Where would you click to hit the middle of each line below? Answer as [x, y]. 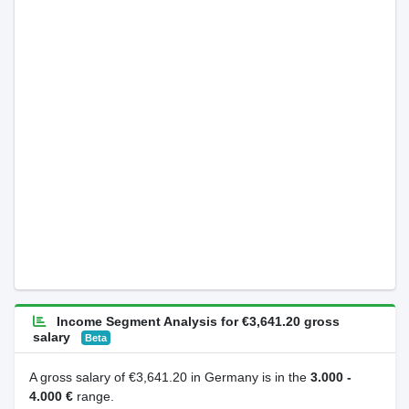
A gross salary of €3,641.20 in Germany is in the [169, 377]
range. [93, 396]
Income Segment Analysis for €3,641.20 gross [196, 321]
